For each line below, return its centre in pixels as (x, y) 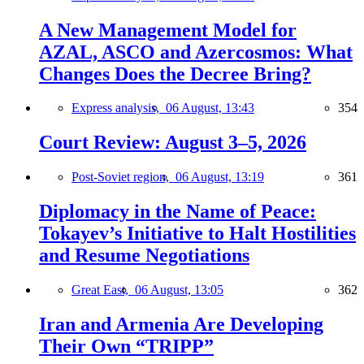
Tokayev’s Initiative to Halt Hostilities (197, 234)
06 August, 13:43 (210, 108)
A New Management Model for (168, 30)
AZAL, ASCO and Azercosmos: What (196, 52)
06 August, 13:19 (220, 177)
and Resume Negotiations (144, 256)
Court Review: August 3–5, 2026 (173, 143)
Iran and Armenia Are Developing (181, 324)
